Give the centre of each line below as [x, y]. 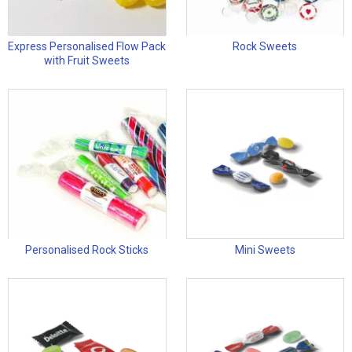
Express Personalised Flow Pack [87, 47]
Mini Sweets [265, 250]
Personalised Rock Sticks [87, 250]
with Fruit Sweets [87, 61]
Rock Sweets [265, 47]
